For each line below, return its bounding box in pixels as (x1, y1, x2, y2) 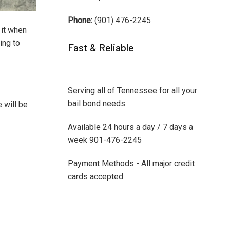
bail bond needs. (68, 98, 127, 108)
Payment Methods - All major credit (68, 158, 195, 168)
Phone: (68, 15, 92, 26)
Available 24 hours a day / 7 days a (68, 122, 193, 132)
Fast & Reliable (68, 41, 134, 54)
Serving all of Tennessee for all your (68, 85, 197, 95)
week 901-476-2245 (68, 135, 142, 145)
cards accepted (68, 171, 123, 181)
